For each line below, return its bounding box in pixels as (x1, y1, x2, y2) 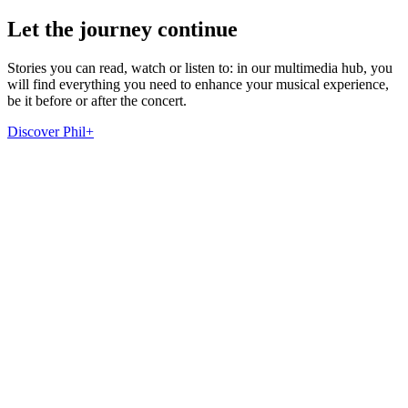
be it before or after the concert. (7, 93, 187, 109)
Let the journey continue (7, 17, 238, 42)
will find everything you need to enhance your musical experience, (7, 76, 389, 93)
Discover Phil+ (7, 124, 94, 140)
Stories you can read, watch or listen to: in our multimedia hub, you (7, 60, 393, 76)
